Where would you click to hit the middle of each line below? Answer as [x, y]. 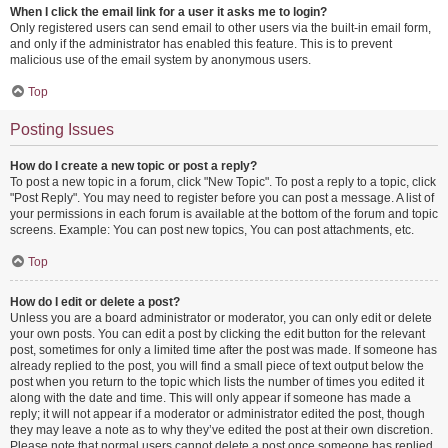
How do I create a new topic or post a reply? [133, 166]
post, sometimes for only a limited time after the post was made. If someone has [223, 350]
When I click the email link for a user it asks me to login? [168, 12]
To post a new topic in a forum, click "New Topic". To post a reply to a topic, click [223, 182]
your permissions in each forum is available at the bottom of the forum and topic [224, 214]
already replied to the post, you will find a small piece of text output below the [217, 366]
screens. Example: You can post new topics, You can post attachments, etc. [212, 230]
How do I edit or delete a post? [95, 302]
